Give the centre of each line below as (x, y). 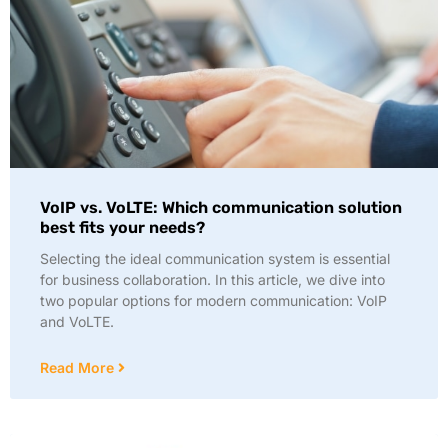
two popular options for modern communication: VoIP (213, 300)
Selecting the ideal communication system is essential (215, 258)
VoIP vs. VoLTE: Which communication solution (221, 207)
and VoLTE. (77, 321)
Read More (79, 367)
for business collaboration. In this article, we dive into (212, 279)
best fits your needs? (122, 227)
